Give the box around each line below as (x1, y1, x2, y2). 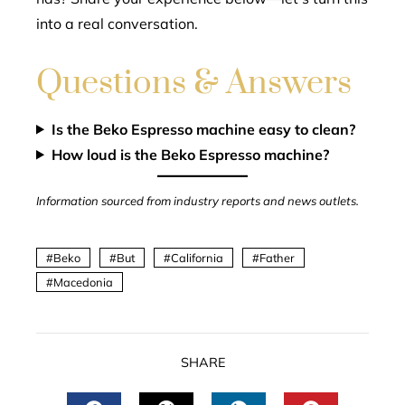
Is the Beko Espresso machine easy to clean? (51, 119, 355, 138)
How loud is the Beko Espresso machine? (51, 145, 329, 164)
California (171, 250, 223, 265)
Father (259, 250, 295, 265)
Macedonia (53, 274, 113, 289)
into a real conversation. (36, 14, 198, 33)
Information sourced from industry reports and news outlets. (36, 193, 359, 208)
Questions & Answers (36, 61, 352, 104)
